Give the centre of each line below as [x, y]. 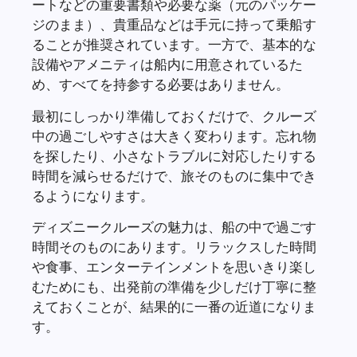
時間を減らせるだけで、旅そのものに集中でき [174, 175]
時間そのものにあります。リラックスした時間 [174, 247]
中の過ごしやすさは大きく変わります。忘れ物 [174, 135]
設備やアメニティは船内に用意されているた [167, 65]
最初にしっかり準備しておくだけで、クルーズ [174, 116]
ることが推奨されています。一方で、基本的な [174, 45]
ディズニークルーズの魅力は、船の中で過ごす [174, 227]
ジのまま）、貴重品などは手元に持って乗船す [174, 25]
